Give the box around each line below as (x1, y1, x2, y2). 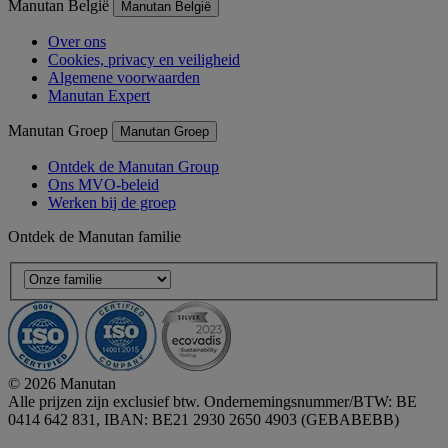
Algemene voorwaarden (48, 69, 200, 87)
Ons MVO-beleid (48, 176, 159, 194)
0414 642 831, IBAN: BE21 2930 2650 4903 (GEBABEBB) (8, 411, 399, 429)
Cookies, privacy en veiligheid (48, 51, 240, 69)
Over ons (48, 33, 106, 51)
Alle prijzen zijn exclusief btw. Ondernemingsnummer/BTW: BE (8, 393, 417, 411)
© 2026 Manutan (8, 375, 116, 393)
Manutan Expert (48, 87, 150, 105)
